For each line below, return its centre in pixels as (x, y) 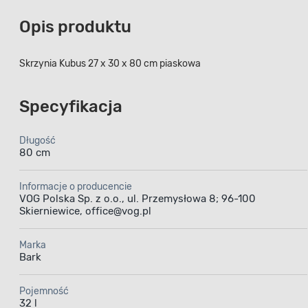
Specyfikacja (71, 106)
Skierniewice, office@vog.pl (85, 211)
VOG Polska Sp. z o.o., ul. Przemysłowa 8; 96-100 (137, 198)
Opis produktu (75, 26)
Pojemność (44, 291)
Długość (37, 140)
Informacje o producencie (76, 186)
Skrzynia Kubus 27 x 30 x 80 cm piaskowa (110, 63)
